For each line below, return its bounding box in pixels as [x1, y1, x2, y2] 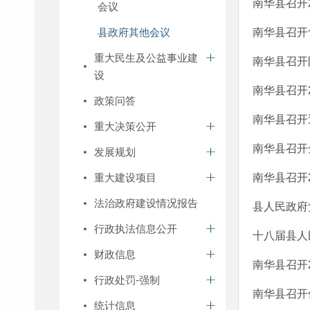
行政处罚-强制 [94, 274, 160, 286]
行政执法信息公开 [94, 223, 177, 235]
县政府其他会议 [98, 26, 170, 38]
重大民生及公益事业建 [94, 52, 198, 64]
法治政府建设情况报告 [94, 197, 198, 209]
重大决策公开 [94, 120, 156, 132]
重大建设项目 [94, 172, 156, 183]
